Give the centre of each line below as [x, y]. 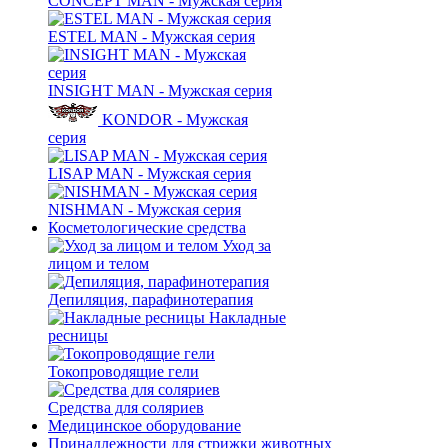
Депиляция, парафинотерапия [150, 299]
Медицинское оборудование [144, 425]
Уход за [246, 245]
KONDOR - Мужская [175, 119]
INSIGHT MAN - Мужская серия [160, 90]
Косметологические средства [147, 227]
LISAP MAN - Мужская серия [149, 173]
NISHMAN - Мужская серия [144, 209]
